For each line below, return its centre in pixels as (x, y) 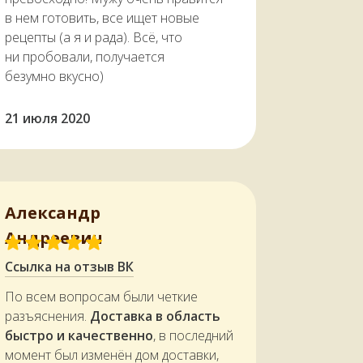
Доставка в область (155, 316)
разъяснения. (47, 316)
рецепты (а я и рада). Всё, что (94, 38)
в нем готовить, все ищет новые (102, 18)
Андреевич (54, 238)
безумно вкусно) (54, 77)
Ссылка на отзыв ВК (69, 267)
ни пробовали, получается (85, 57)
